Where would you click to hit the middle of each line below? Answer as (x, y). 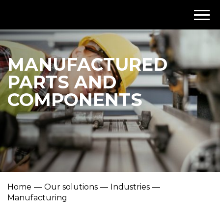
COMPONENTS (75, 100)
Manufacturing (37, 198)
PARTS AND (62, 82)
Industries (130, 187)
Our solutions (71, 187)
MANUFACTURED (87, 64)
